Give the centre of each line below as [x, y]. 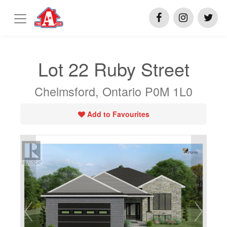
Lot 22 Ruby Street [113, 69]
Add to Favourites [118, 114]
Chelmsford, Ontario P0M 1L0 [113, 91]
